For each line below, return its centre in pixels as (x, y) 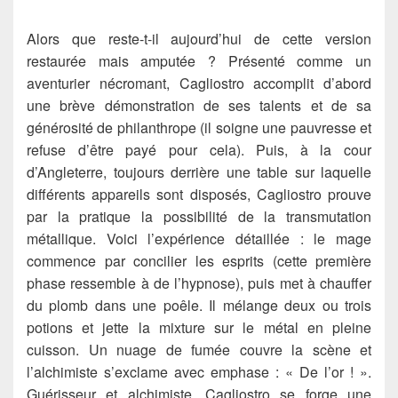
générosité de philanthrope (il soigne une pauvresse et (199, 128)
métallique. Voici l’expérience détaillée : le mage (199, 239)
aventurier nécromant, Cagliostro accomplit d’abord (199, 84)
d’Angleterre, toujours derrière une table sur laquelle (199, 172)
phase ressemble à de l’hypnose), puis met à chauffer (199, 283)
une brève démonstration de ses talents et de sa (199, 106)
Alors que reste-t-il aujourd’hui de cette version (199, 39)
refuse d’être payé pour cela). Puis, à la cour (199, 150)
